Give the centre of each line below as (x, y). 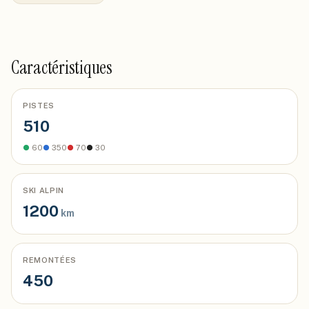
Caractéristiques (62, 68)
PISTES (39, 106)
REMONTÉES (50, 260)
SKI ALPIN (43, 190)
